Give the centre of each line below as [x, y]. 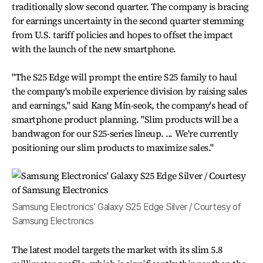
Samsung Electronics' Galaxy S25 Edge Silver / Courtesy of [127, 207]
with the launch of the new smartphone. [94, 49]
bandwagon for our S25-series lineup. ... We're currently [125, 133]
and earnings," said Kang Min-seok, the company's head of [130, 105]
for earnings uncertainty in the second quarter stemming [128, 21]
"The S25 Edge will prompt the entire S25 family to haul [124, 77]
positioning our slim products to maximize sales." [113, 147]
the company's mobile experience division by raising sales [129, 91]
